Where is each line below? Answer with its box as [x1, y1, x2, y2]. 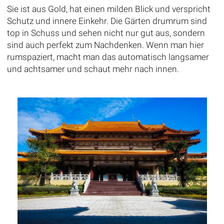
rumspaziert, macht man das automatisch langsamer [6, 51, 209, 62]
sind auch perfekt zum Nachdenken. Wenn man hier [6, 39, 204, 50]
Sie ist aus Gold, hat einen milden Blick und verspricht [6, 3, 210, 14]
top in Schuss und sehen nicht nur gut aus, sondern [6, 27, 205, 38]
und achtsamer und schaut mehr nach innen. [6, 63, 179, 74]
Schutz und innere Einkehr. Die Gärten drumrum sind [6, 15, 207, 26]
